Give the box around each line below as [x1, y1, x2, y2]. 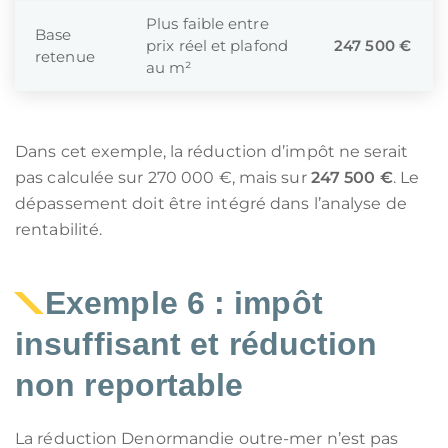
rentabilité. [15, 220, 103, 239]
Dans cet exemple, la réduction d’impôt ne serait [15, 142, 408, 161]
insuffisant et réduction [15, 326, 378, 362]
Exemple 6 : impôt [45, 285, 323, 321]
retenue [35, 47, 95, 66]
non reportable [15, 367, 244, 403]
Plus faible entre [146, 14, 269, 33]
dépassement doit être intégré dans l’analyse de [15, 194, 407, 213]
